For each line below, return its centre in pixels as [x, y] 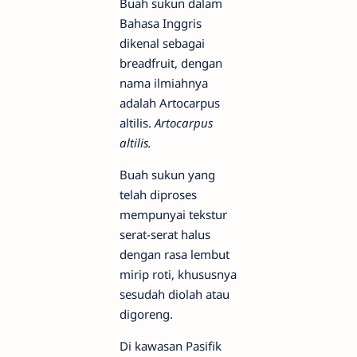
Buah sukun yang [167, 175]
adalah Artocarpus [170, 103]
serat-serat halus [165, 234]
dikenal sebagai [162, 43]
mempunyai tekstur [173, 214]
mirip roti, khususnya [178, 274]
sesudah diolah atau [175, 294]
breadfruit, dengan [171, 63]
